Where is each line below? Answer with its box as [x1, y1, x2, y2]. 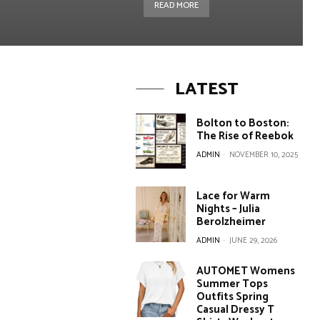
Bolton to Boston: [196, 114, 290, 132]
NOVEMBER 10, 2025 [229, 149, 299, 161]
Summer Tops [196, 275, 269, 294]
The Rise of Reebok [196, 127, 294, 145]
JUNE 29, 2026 [229, 234, 278, 248]
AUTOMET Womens [196, 262, 296, 281]
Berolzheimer [196, 213, 266, 231]
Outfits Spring [196, 288, 269, 306]
